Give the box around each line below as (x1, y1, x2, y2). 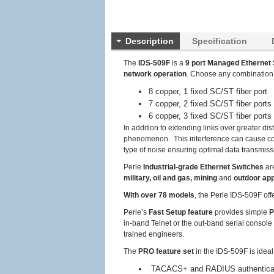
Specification (192, 36, 247, 46)
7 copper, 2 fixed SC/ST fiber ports (149, 99, 272, 108)
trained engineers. (124, 230, 184, 239)
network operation (124, 70, 187, 78)
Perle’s (124, 208, 149, 217)
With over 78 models (124, 191, 194, 199)
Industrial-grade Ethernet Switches (143, 163, 264, 171)
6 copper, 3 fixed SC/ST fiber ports (149, 111, 272, 120)
